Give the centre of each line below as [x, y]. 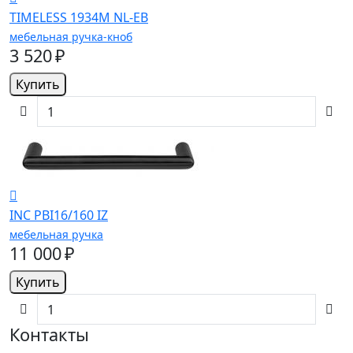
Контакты [49, 335]
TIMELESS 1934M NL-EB [79, 18]
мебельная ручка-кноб [71, 37]
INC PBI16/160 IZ [59, 216]
